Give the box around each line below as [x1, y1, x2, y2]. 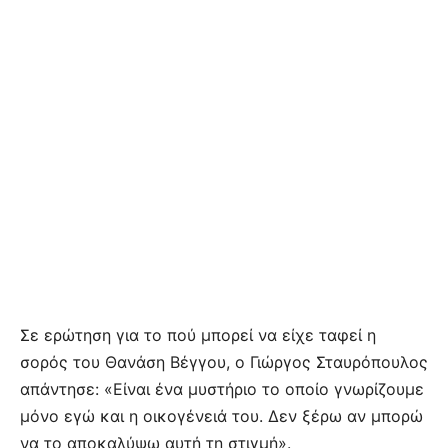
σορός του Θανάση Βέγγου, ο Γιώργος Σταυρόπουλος [20, 351, 428, 372]
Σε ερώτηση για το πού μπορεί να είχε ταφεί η [20, 324, 376, 345]
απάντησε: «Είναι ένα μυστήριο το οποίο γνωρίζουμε [20, 378, 424, 399]
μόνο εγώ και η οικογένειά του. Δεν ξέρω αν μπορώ [20, 405, 423, 426]
